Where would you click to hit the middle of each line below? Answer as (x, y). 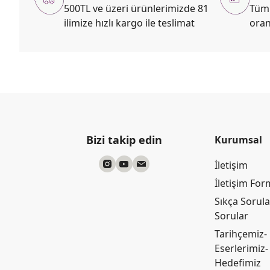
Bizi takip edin (124, 140)
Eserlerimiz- (241, 248)
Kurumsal (238, 140)
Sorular (231, 216)
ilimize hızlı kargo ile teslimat (129, 23)
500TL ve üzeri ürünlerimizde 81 (136, 8)
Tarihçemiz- (241, 234)
